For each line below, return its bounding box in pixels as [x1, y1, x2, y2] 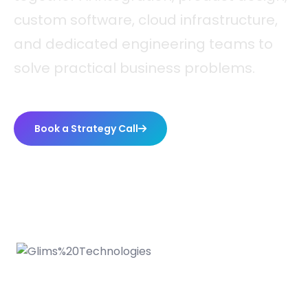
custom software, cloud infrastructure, [14, 10, 278, 30]
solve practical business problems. [14, 58, 255, 78]
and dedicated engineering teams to [14, 34, 273, 54]
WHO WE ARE [105, 289, 203, 305]
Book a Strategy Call [34, 122, 138, 136]
